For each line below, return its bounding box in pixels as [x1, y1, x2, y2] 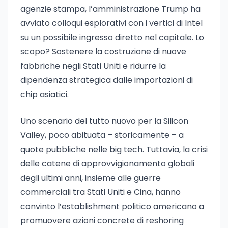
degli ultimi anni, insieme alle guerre [20, 172, 161, 184]
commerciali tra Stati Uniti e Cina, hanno [20, 186, 181, 198]
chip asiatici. [20, 89, 69, 100]
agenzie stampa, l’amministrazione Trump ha [20, 3, 201, 15]
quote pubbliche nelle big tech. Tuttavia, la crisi [20, 144, 208, 155]
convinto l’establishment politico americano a [20, 201, 204, 212]
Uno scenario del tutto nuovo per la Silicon [20, 115, 188, 127]
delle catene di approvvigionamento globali [20, 158, 194, 169]
